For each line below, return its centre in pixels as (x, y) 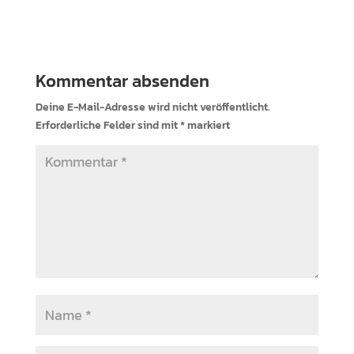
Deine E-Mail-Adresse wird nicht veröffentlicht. (153, 107)
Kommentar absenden (122, 81)
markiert (207, 126)
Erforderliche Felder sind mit (107, 126)
